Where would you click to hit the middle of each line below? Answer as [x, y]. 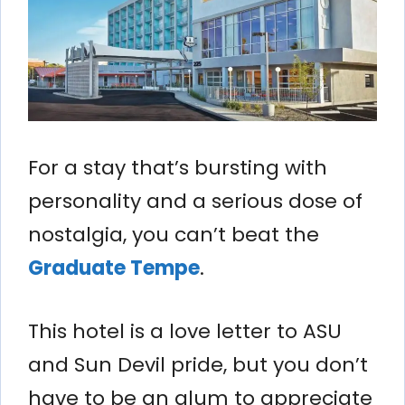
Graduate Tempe [114, 268]
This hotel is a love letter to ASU [185, 331]
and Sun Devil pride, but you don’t [198, 364]
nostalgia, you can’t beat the [174, 234]
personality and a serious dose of [195, 201]
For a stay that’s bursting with [178, 167]
